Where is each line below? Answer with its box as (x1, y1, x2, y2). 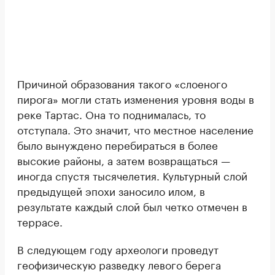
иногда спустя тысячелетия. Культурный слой (17, 167, 247, 184)
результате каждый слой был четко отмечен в (17, 198, 247, 214)
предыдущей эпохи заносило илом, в (17, 182, 205, 199)
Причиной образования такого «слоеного (17, 75, 227, 91)
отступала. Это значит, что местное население (17, 121, 254, 137)
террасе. (17, 213, 63, 230)
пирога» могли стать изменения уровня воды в (17, 90, 254, 107)
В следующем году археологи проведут (17, 241, 219, 257)
